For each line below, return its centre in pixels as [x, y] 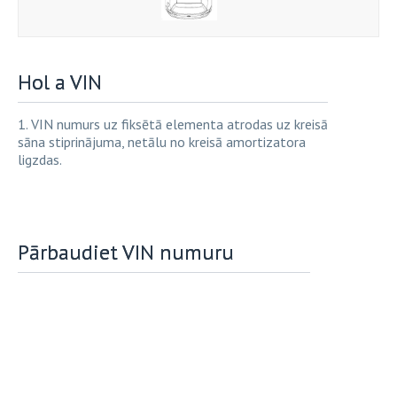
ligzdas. [40, 159]
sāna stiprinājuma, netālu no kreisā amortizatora [162, 141]
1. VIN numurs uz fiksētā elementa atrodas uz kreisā [173, 124]
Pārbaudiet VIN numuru [126, 252]
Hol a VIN [60, 82]
